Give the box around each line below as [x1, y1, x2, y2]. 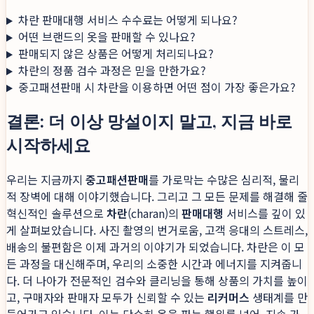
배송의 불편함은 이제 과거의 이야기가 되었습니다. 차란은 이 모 [6, 238, 305, 256]
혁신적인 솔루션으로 [6, 205, 107, 222]
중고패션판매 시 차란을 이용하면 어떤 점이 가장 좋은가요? [18, 78, 296, 96]
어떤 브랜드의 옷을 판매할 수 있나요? [18, 28, 196, 46]
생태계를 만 [250, 289, 308, 306]
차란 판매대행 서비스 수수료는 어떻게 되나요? [18, 11, 238, 29]
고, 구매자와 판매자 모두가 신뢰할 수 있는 [6, 289, 207, 306]
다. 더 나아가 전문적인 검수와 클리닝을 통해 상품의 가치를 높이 [6, 272, 308, 289]
